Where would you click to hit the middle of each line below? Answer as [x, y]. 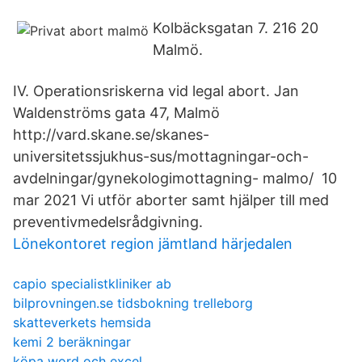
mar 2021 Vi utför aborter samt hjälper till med [171, 200]
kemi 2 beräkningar [72, 342]
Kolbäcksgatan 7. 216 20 [236, 28]
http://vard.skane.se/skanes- [111, 135]
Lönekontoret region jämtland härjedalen [153, 244]
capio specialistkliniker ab [92, 284]
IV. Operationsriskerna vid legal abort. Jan [156, 91]
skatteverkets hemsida [82, 322]
